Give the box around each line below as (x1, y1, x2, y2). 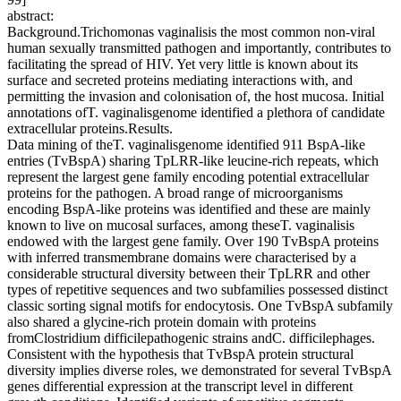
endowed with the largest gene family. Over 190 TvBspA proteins (7, 234, 379, 250)
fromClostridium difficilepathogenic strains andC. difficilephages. (7, 330, 375, 346)
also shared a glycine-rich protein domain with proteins (7, 314, 316, 330)
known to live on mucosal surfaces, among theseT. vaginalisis (7, 218, 354, 234)
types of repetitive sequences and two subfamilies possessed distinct (7, 282, 388, 298)
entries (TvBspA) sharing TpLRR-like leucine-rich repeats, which (7, 153, 379, 169)
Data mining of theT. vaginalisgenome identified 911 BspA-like (7, 137, 365, 153)
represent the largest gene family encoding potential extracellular (7, 169, 369, 185)
